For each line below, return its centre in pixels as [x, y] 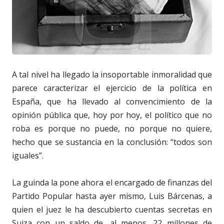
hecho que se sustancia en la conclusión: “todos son [112, 142]
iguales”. [28, 156]
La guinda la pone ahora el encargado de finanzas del [112, 183]
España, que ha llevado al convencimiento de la [112, 102]
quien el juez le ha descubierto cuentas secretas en [112, 210]
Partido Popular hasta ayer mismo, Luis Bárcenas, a [112, 196]
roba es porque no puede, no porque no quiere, [112, 129]
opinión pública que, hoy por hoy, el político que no [112, 115]
